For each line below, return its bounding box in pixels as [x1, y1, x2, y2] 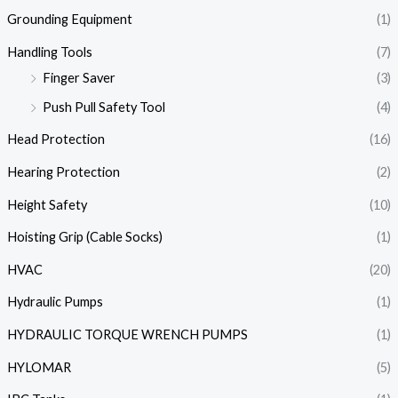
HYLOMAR [6, 359, 71, 375]
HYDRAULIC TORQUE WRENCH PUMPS [6, 327, 248, 343]
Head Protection [6, 131, 105, 147]
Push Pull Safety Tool [42, 99, 165, 115]
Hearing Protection [6, 163, 120, 179]
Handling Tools [6, 44, 92, 60]
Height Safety [6, 196, 87, 212]
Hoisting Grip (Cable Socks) [6, 229, 163, 245]
